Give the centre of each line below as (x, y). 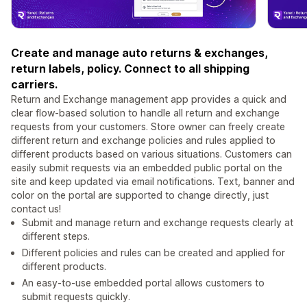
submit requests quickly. (76, 297)
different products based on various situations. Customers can (151, 154)
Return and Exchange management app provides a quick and (149, 99)
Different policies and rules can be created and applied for (153, 253)
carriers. (34, 85)
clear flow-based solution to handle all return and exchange (145, 113)
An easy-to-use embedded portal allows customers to (143, 283)
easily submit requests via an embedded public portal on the (147, 168)
